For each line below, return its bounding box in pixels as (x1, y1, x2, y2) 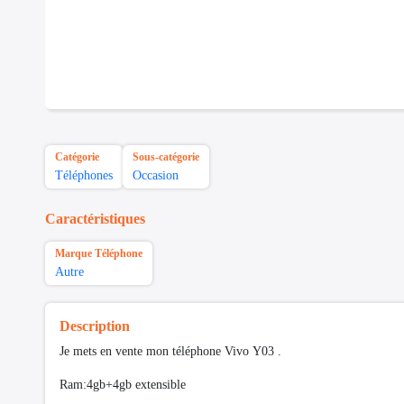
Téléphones (55, 169, 113, 183)
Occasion (133, 169, 179, 183)
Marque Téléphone (55, 247, 142, 261)
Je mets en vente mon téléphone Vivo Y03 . (60, 344, 281, 359)
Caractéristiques (45, 211, 145, 227)
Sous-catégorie (133, 151, 199, 164)
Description (60, 318, 130, 335)
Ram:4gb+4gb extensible (60, 378, 189, 392)
